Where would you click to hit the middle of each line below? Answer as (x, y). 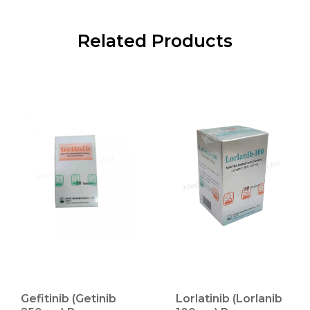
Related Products (155, 41)
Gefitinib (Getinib (69, 299)
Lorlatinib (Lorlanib (229, 299)
